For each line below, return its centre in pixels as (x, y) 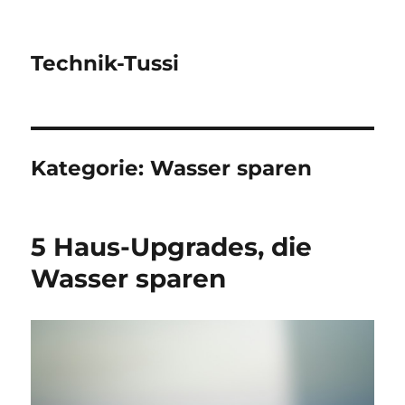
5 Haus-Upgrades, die (172, 247)
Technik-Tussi (105, 63)
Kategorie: (91, 168)
